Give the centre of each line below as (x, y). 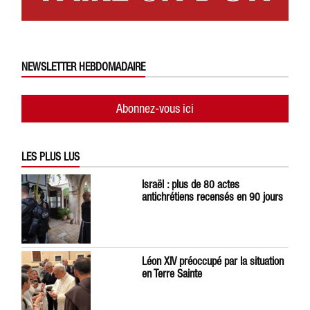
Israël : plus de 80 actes (190, 184)
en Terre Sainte (172, 273)
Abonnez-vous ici (155, 108)
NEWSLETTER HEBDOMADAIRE (84, 66)
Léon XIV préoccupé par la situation (212, 261)
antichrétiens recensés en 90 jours (212, 196)
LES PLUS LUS (51, 156)
